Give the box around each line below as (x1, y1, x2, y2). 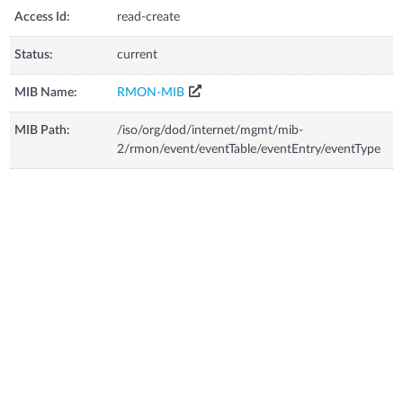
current (117, 48, 158, 61)
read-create (117, 10, 181, 23)
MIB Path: (14, 123, 71, 137)
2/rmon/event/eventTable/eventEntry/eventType (117, 142, 381, 156)
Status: (14, 48, 54, 61)
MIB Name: (14, 85, 78, 99)
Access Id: (14, 10, 71, 23)
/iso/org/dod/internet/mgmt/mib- (117, 123, 304, 137)
